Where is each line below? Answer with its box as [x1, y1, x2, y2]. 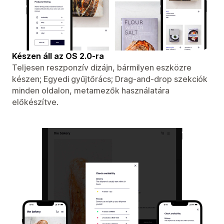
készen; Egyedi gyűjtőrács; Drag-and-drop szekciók [12, 73, 207, 84]
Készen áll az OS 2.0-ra [12, 50, 104, 61]
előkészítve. [12, 96, 58, 107]
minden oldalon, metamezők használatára [12, 85, 169, 95]
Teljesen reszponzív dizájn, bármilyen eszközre [12, 62, 191, 72]
